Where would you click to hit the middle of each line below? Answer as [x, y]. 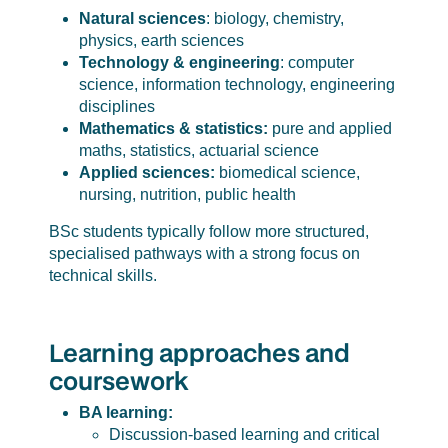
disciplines [116, 106]
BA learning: [125, 413]
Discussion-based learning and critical [244, 435]
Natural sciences [142, 18]
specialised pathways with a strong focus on [204, 253]
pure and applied [331, 128]
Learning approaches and [199, 352]
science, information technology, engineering [236, 84]
